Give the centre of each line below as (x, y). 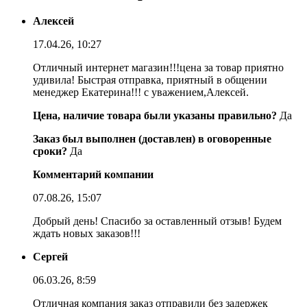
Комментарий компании (93, 174)
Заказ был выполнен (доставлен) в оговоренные (152, 138)
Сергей (50, 256)
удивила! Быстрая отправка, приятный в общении (150, 79)
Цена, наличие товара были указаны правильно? (155, 115)
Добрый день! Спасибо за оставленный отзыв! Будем (157, 221)
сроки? (50, 151)
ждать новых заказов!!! (87, 233)
